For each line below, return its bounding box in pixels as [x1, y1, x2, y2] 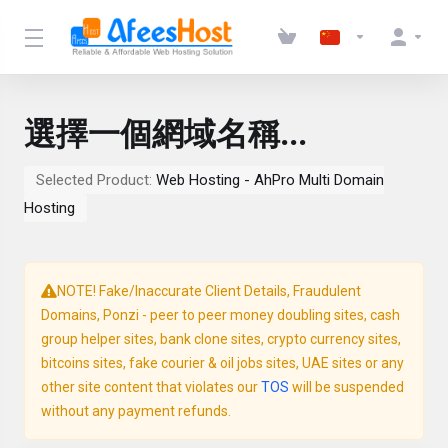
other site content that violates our [41, 379, 261, 395]
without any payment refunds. [41, 403, 231, 419]
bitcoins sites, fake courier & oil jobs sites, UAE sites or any [41, 355, 404, 371]
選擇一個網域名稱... [24, 115, 307, 153]
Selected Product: [36, 171, 156, 189]
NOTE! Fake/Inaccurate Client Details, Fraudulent [57, 283, 361, 299]
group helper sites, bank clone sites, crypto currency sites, [41, 331, 401, 347]
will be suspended [289, 379, 404, 395]
